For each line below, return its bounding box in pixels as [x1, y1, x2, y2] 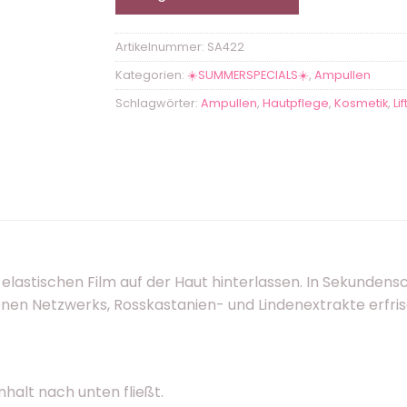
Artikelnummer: [115, 38, 207, 55]
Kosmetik [334, 94, 388, 111]
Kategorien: [115, 66, 187, 83]
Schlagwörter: [115, 94, 201, 111]
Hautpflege [263, 94, 329, 111]
